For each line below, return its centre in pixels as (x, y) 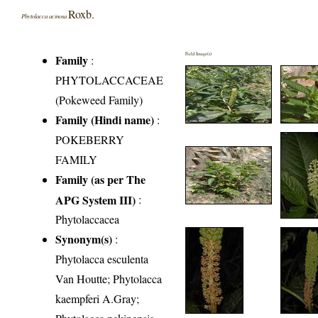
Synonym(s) (84, 239)
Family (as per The (101, 180)
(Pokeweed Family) (99, 100)
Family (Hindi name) (105, 120)
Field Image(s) (199, 54)
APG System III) (96, 199)
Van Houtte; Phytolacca (109, 279)
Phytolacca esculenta (102, 259)
